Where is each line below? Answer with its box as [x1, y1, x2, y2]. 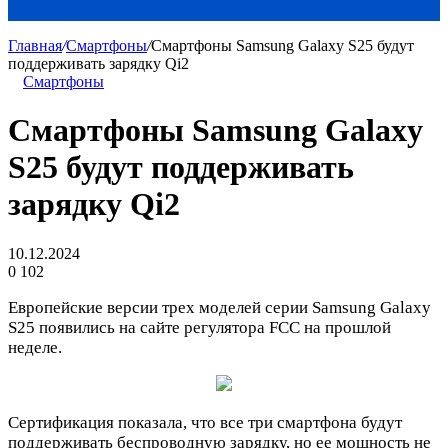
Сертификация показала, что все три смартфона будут [8, 412, 402, 432]
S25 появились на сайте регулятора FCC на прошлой [8, 317, 391, 337]
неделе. [8, 337, 62, 357]
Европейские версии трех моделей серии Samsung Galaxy [8, 297, 431, 317]
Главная [8, 37, 62, 54]
